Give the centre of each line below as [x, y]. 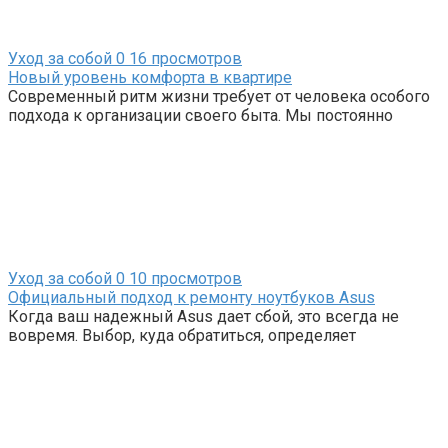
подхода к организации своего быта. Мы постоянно [200, 116]
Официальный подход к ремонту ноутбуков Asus [191, 298]
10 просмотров [183, 279]
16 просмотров [183, 59]
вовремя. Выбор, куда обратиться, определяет [182, 336]
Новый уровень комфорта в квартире [150, 78]
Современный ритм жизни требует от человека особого [219, 97]
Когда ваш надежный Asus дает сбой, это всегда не [203, 317]
